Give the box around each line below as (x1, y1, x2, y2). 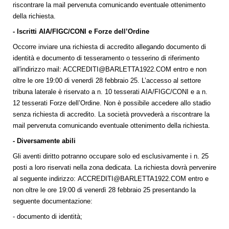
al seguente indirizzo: (13, 175, 78, 183)
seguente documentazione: (13, 197, 93, 205)
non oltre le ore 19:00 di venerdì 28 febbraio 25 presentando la (13, 186, 196, 194)
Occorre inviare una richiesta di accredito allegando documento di (13, 43, 206, 51)
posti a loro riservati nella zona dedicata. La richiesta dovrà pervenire (13, 164, 216, 172)
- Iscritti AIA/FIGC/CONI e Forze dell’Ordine (13, 28, 149, 36)
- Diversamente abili (13, 137, 76, 145)
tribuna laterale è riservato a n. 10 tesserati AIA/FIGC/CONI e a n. (13, 88, 208, 96)
